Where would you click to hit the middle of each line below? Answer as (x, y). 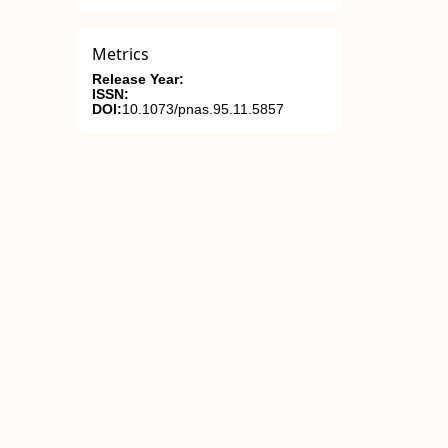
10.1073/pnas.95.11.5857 (203, 109)
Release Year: (138, 79)
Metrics (120, 54)
